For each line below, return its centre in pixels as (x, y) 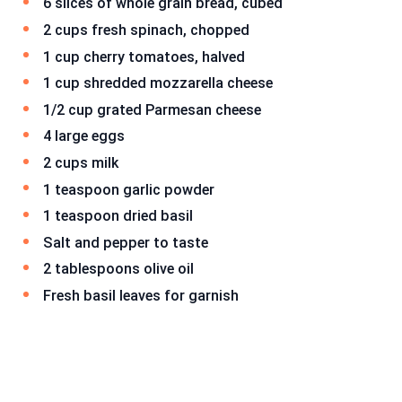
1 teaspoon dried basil (118, 216)
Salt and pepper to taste (126, 242)
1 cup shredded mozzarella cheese (158, 83)
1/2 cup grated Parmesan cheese (152, 109)
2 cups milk (81, 162)
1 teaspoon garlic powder (129, 189)
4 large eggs (84, 136)
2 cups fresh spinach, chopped (146, 30)
